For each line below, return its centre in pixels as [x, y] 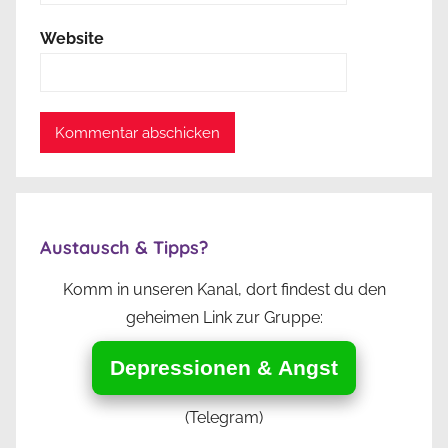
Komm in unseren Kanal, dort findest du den [224, 290]
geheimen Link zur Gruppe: [224, 318]
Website [72, 38]
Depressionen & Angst [224, 368]
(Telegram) [224, 418]
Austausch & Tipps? [124, 248]
